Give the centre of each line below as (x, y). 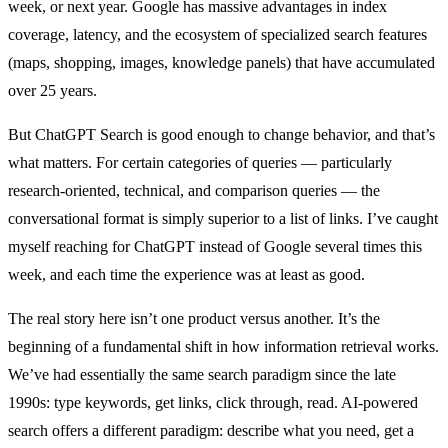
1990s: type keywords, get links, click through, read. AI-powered (213, 402)
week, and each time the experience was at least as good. (186, 274)
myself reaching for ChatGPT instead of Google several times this (215, 246)
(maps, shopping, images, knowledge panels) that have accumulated (221, 62)
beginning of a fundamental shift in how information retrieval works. (223, 346)
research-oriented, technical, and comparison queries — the (194, 190)
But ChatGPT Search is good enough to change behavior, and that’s (221, 134)
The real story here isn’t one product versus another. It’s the (194, 318)
